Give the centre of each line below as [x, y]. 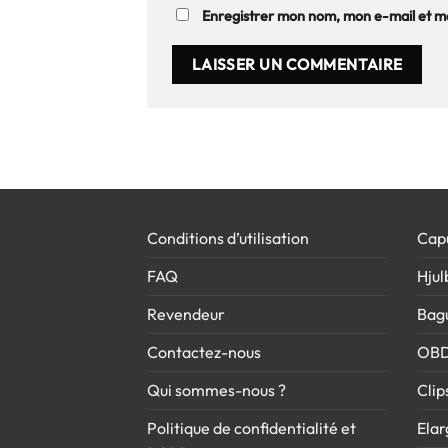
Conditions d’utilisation [228, 237]
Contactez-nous [204, 351]
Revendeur [186, 313]
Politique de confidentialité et [251, 427]
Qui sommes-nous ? [216, 389]
